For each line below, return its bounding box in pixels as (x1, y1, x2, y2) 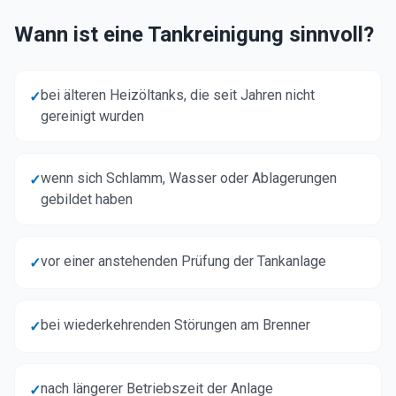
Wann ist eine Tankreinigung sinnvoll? (14, 22, 374, 47)
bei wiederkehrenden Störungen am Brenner (41, 316, 310, 333)
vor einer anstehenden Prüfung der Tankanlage (41, 253, 326, 270)
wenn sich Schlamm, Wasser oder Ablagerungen (41, 170, 337, 187)
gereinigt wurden (41, 108, 144, 125)
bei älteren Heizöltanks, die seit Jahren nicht (41, 87, 315, 103)
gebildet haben (41, 191, 133, 208)
